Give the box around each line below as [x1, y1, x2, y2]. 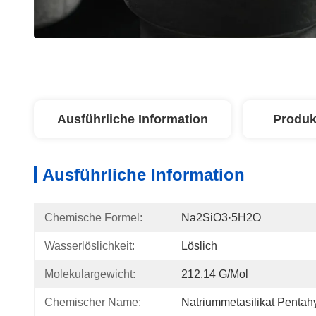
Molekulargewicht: [44, 268, 135, 280]
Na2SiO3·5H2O [181, 212, 261, 224]
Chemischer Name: [44, 296, 141, 308]
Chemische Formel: [44, 212, 142, 224]
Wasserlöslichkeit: [44, 240, 135, 252]
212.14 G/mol [181, 268, 248, 280]
